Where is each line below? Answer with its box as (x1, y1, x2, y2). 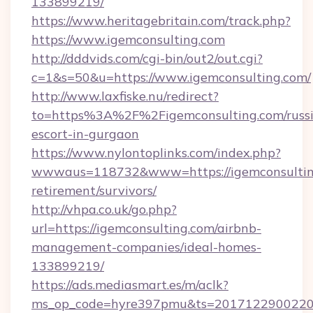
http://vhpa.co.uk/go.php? (31, 201, 177, 217)
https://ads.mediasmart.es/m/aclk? (31, 277, 228, 293)
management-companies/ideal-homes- (31, 239, 261, 255)
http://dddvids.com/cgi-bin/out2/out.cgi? (31, 50, 263, 66)
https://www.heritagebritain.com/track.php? (31, 13, 291, 29)
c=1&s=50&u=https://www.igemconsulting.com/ (31, 69, 311, 85)
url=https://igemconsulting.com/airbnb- (31, 220, 261, 236)
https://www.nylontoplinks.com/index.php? (31, 145, 281, 161)
